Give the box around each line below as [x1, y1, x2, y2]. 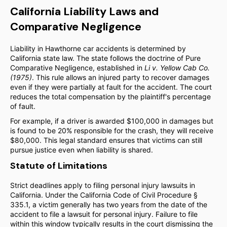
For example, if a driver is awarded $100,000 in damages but [10, 117, 213, 125]
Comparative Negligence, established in [10, 63, 144, 72]
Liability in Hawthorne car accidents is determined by [10, 44, 186, 53]
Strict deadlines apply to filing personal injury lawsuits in [10, 181, 195, 190]
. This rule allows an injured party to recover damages [32, 73, 209, 82]
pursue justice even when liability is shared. [10, 145, 153, 154]
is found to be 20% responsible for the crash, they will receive [10, 126, 213, 135]
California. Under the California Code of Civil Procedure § [10, 191, 198, 199]
